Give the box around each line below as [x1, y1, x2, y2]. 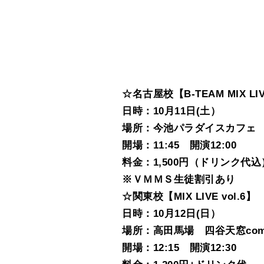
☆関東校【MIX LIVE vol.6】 [122, 191, 256, 203]
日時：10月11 [122, 105, 186, 117]
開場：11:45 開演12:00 [122, 140, 237, 151]
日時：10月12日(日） [122, 208, 221, 220]
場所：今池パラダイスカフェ [122, 123, 256, 134]
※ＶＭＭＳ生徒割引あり [122, 174, 236, 186]
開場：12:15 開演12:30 [122, 242, 237, 254]
